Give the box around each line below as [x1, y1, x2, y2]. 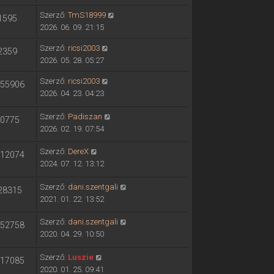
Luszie [67, 252, 94, 262]
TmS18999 [67, 10, 106, 20]
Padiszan [67, 111, 102, 121]
